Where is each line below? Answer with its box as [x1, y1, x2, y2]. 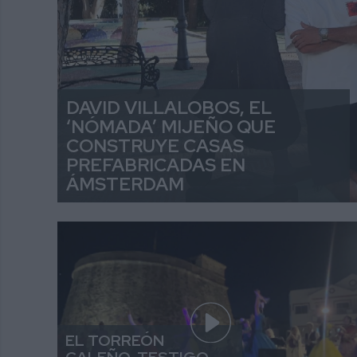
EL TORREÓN [65, 330, 164, 351]
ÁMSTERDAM [66, 172, 185, 197]
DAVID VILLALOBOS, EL [66, 96, 273, 120]
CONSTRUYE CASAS [66, 134, 245, 159]
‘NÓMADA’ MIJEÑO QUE [66, 115, 277, 139]
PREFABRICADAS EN [66, 153, 246, 178]
